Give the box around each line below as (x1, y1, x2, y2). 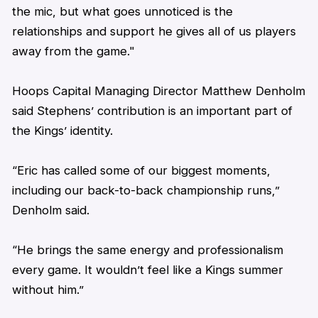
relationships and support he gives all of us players (11, 23, 296, 38)
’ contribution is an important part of (90, 103, 292, 118)
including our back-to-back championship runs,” (11, 182, 280, 197)
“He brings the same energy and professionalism (11, 242, 283, 257)
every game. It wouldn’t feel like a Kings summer (11, 262, 283, 277)
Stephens (36, 103, 91, 118)
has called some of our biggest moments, (37, 163, 270, 177)
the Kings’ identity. (11, 123, 113, 138)
